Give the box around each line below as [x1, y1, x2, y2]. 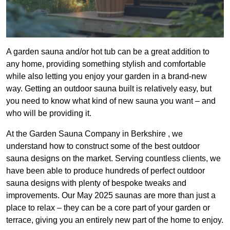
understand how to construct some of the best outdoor [6, 142, 200, 151]
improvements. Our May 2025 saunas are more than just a [6, 191, 216, 200]
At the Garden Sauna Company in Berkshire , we [6, 129, 183, 139]
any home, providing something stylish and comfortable [6, 60, 206, 69]
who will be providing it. [6, 109, 91, 118]
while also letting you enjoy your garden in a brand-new [6, 72, 207, 81]
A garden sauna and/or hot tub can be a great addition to [6, 47, 209, 56]
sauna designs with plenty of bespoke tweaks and [6, 179, 186, 188]
